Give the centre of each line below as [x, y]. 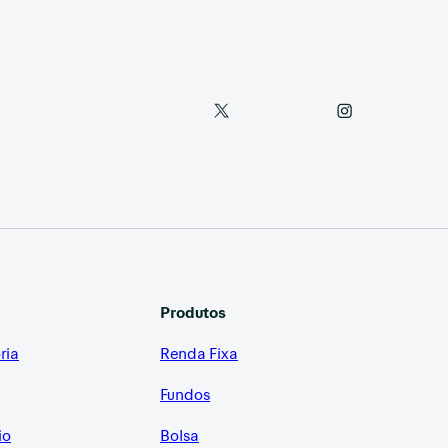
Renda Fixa [199, 353]
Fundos [185, 394]
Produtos [193, 312]
